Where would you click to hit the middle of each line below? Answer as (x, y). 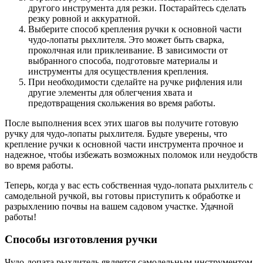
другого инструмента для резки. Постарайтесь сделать (137, 8)
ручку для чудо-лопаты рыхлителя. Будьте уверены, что (116, 133)
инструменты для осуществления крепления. (118, 71)
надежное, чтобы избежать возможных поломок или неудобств (131, 154)
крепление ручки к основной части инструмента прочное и (124, 144)
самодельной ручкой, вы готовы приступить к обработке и (123, 195)
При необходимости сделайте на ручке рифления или (135, 82)
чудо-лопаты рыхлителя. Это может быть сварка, (126, 39)
